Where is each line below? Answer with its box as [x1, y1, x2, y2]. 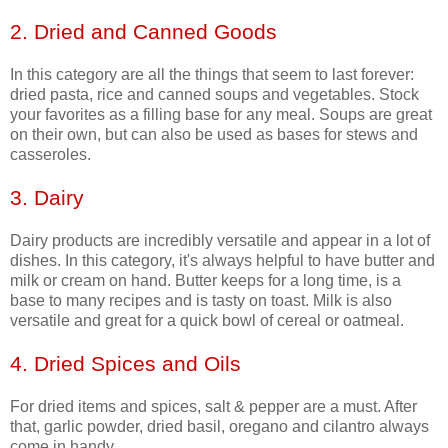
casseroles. [10, 145, 91, 163]
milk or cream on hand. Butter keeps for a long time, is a [10, 271, 401, 289]
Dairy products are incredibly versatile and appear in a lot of [10, 231, 430, 249]
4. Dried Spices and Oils [10, 351, 241, 375]
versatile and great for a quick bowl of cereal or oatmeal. [10, 311, 404, 329]
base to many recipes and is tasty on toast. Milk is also [10, 291, 392, 309]
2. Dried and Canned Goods [10, 19, 277, 43]
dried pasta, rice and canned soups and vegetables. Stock [10, 85, 419, 103]
